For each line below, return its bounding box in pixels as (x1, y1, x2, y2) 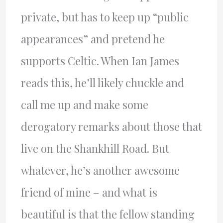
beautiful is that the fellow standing (20, 206, 195, 222)
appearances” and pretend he (20, 31, 165, 46)
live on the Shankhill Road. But (20, 140, 169, 156)
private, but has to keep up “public (20, 9, 189, 24)
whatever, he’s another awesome (20, 162, 180, 178)
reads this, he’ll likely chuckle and (20, 75, 184, 90)
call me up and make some (20, 97, 148, 112)
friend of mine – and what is (20, 184, 157, 200)
